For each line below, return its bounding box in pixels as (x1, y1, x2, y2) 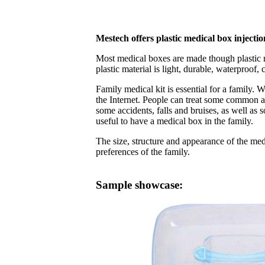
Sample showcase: (96, 179, 183, 192)
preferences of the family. (96, 147, 190, 157)
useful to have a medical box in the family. (96, 116, 253, 127)
